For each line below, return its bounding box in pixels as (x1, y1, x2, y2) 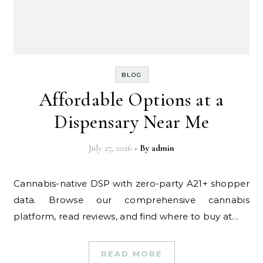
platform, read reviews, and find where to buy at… (14, 211, 239, 222)
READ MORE (100, 249, 163, 258)
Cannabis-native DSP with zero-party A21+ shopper (14, 178, 21, 189)
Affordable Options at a (39, 88, 224, 111)
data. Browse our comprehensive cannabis (14, 194, 249, 205)
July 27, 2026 (89, 143, 132, 153)
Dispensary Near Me (54, 110, 209, 133)
